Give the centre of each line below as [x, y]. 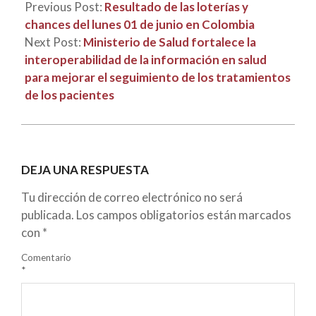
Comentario [46, 258]
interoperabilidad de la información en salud [146, 60]
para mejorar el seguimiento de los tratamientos [158, 78]
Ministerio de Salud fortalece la [170, 42]
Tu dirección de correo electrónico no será [132, 197]
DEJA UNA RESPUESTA [85, 169]
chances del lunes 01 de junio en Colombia [140, 25]
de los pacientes [69, 95]
